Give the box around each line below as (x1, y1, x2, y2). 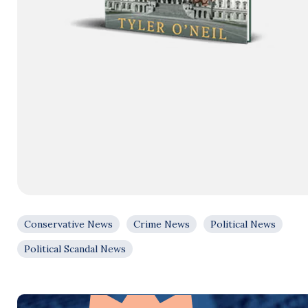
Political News (210, 218, 276, 230)
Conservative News (24, 218, 113, 230)
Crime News (133, 218, 190, 230)
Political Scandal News (24, 243, 126, 255)
